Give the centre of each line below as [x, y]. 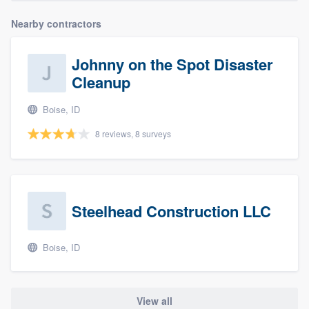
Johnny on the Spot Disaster [172, 64]
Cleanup [101, 82]
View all [154, 300]
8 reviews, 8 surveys [133, 134]
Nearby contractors [56, 24]
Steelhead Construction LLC [171, 211]
